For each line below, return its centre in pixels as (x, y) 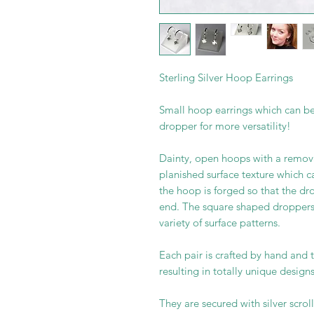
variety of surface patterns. (220, 223)
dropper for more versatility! (225, 126)
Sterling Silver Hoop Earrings (226, 77)
